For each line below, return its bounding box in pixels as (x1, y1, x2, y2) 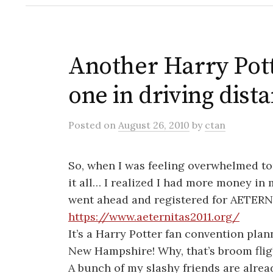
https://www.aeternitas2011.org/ (68, 210, 239, 224)
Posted (68, 119, 104, 131)
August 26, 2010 (118, 119, 190, 131)
